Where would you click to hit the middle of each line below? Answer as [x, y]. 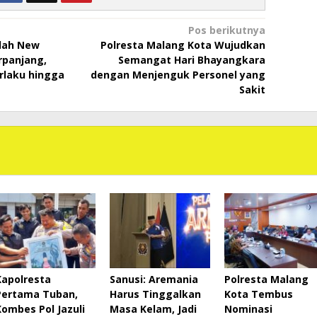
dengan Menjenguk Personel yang [178, 74]
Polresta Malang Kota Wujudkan [183, 45]
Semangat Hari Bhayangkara [191, 59]
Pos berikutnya [226, 30]
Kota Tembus [258, 294]
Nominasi [248, 309]
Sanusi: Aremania [154, 279]
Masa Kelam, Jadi [153, 309]
